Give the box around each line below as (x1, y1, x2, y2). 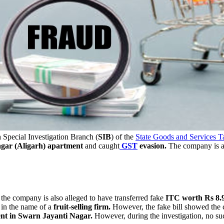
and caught (83, 141, 119, 150)
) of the (111, 132, 135, 141)
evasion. (137, 141, 166, 150)
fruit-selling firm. (53, 202, 110, 211)
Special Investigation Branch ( (1, 132, 98, 141)
